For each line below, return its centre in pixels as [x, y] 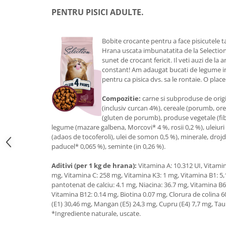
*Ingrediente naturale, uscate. [96, 214]
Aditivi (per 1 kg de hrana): [94, 166]
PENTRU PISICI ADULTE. [98, 12]
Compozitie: [121, 99]
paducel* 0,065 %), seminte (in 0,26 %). [108, 147]
